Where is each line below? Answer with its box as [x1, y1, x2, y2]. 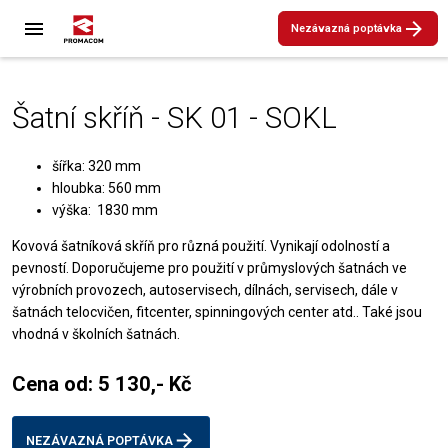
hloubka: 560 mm [51, 180, 161, 196]
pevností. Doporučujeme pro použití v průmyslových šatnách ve [11, 260, 407, 276]
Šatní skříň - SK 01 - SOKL [11, 100, 337, 135]
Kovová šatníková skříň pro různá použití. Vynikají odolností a [11, 238, 390, 254]
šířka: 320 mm [51, 158, 141, 174]
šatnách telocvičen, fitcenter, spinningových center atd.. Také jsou [11, 304, 422, 320]
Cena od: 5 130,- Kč [11, 372, 192, 397]
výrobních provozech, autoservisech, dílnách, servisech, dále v [11, 282, 398, 298]
